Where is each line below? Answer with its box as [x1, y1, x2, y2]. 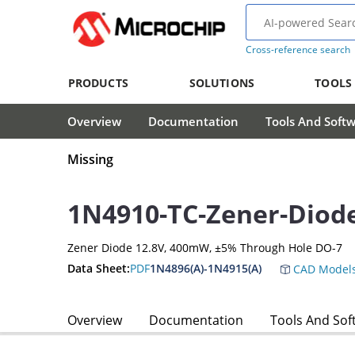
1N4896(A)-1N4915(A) [150, 261, 261, 277]
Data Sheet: [67, 260, 130, 276]
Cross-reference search [245, 43, 350, 56]
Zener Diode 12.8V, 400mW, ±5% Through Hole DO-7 [67, 240, 342, 256]
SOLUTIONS [189, 75, 254, 90]
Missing [67, 151, 113, 169]
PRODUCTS [67, 75, 128, 90]
